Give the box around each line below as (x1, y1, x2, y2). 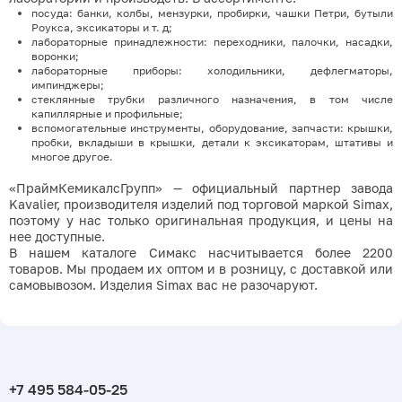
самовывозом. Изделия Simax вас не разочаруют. (9, 276, 318, 293)
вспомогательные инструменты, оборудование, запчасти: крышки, (31, 120, 393, 135)
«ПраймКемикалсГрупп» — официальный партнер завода (9, 179, 393, 196)
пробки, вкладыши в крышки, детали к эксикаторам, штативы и (31, 135, 393, 149)
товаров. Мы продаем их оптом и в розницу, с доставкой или (9, 260, 393, 276)
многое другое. (31, 149, 113, 163)
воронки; (31, 48, 79, 63)
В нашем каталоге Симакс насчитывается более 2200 (9, 244, 393, 260)
